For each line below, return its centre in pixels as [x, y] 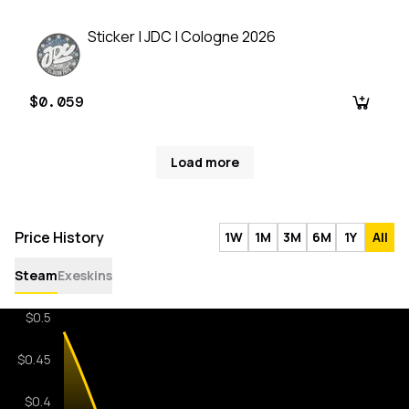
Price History [59, 238]
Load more [204, 163]
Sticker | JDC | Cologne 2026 [182, 37]
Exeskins [85, 276]
